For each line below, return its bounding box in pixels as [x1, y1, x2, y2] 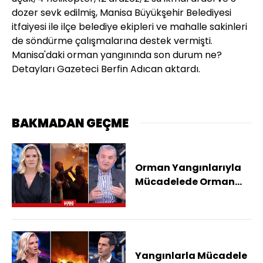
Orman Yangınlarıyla [135, 161, 241, 175]
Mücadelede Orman [135, 175, 235, 189]
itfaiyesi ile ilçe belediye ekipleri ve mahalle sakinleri [12, 19, 247, 33]
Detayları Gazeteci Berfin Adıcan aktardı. [12, 62, 200, 76]
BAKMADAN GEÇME [12, 114, 129, 131]
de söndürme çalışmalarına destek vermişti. [12, 33, 213, 48]
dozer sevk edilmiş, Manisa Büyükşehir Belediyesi [12, 5, 231, 19]
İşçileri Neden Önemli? [135, 189, 245, 203]
